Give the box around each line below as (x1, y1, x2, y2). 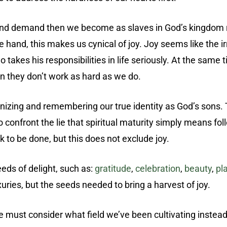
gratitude (95, 163, 131, 174)
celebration (135, 163, 180, 174)
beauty (184, 163, 212, 174)
